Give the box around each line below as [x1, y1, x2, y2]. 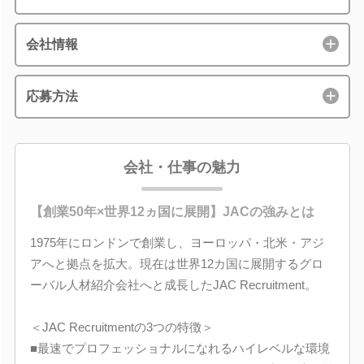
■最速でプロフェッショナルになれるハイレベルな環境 [29, 340, 330, 355]
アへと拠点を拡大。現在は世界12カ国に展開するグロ [29, 256, 323, 271]
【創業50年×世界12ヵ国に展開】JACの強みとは [29, 204, 314, 219]
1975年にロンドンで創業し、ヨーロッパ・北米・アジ [29, 235, 324, 249]
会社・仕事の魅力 [123, 158, 240, 175]
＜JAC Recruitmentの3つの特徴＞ [29, 319, 214, 334]
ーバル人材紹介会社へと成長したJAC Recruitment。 [29, 277, 317, 292]
